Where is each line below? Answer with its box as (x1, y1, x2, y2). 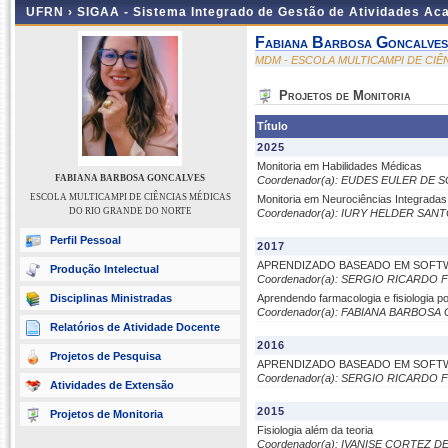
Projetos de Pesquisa (50, 350, 161, 362)
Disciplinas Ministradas (50, 292, 172, 304)
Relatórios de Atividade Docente (50, 321, 220, 333)
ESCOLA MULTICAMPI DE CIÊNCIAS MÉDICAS (29, 192, 231, 202)
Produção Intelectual (50, 263, 159, 275)
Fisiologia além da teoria (257, 424, 373, 436)
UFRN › (26, 5, 77, 19)
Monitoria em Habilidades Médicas (257, 160, 422, 172)
